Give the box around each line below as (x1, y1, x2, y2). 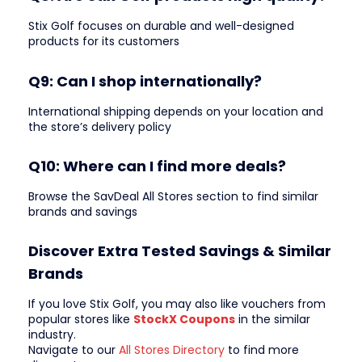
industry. (28, 326, 76, 343)
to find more (225, 342, 299, 359)
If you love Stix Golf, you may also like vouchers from (28, 296, 326, 313)
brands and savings (28, 203, 137, 220)
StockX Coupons (133, 311, 235, 328)
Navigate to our (28, 342, 119, 359)
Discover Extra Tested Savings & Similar (28, 241, 331, 262)
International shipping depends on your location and (28, 103, 323, 120)
